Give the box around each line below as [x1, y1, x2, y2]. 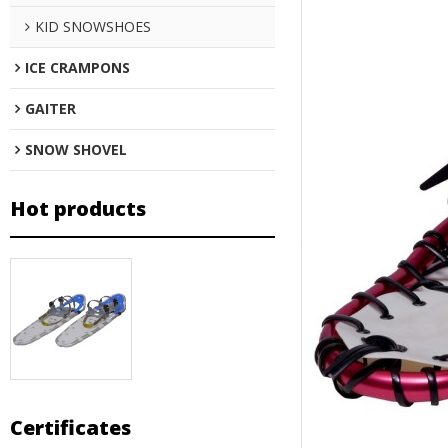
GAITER [25, 99, 76, 118]
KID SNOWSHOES [35, 17, 151, 36]
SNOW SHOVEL [25, 140, 127, 159]
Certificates [10, 414, 131, 442]
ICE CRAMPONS [25, 58, 130, 77]
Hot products [10, 195, 146, 222]
